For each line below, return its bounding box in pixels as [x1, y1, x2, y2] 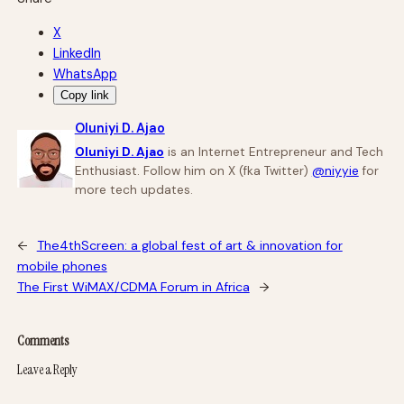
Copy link [60, 87, 109, 102]
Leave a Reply [16, 361, 78, 379]
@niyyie [311, 163, 359, 179]
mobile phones [16, 258, 107, 274]
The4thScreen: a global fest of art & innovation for [36, 237, 343, 253]
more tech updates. [74, 182, 193, 197]
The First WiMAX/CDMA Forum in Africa [16, 279, 250, 295]
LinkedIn [52, 44, 101, 61]
